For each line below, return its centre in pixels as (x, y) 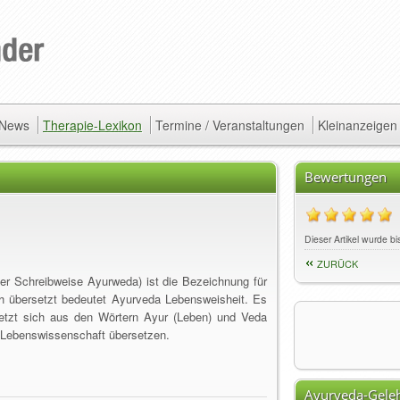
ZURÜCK (337, 263)
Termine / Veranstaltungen (230, 125)
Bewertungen (346, 177)
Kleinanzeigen (358, 125)
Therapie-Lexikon (92, 125)
